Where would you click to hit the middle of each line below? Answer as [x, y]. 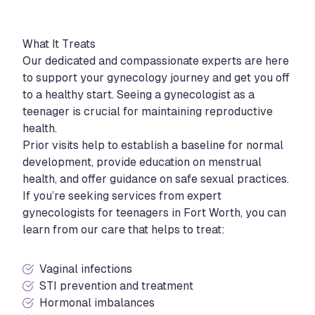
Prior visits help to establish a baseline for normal [153, 145]
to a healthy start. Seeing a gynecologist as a [139, 95]
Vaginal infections [86, 269]
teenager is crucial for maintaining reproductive [148, 111]
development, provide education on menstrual [142, 162]
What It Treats [59, 44]
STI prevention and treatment [116, 286]
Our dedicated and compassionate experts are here [156, 61]
